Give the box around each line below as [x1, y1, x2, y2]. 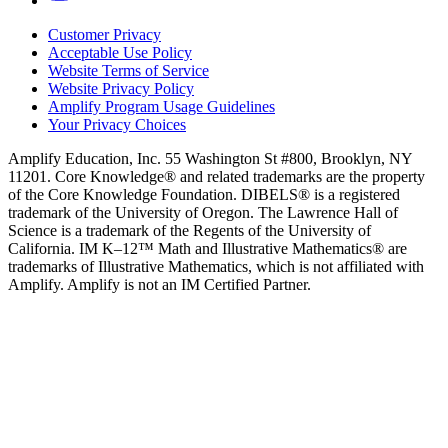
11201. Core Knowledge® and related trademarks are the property [8, 168, 425, 186]
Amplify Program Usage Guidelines [48, 98, 275, 116]
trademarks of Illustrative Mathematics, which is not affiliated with [8, 258, 424, 276]
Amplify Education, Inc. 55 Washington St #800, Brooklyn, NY [8, 150, 412, 168]
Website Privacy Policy [48, 80, 194, 98]
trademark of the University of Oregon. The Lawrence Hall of [8, 204, 398, 222]
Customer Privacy [48, 26, 161, 44]
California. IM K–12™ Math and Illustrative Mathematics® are [8, 240, 407, 258]
